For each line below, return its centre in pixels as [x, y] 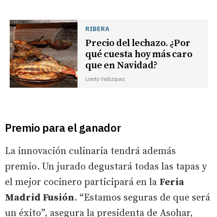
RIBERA [98, 28]
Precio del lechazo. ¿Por [138, 43]
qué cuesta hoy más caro [139, 54]
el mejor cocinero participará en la [82, 182]
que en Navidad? [122, 65]
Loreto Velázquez [106, 79]
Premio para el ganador [63, 127]
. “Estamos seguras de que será [142, 198]
